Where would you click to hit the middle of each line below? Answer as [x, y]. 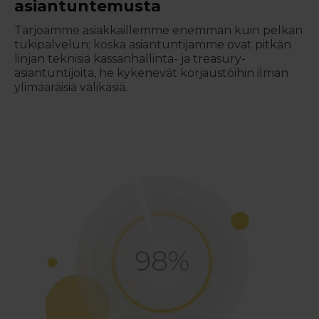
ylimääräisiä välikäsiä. [71, 88]
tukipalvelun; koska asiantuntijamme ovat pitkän [153, 45]
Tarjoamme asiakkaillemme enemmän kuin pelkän [158, 31]
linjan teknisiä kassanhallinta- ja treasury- [130, 59]
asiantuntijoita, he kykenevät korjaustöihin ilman [151, 73]
